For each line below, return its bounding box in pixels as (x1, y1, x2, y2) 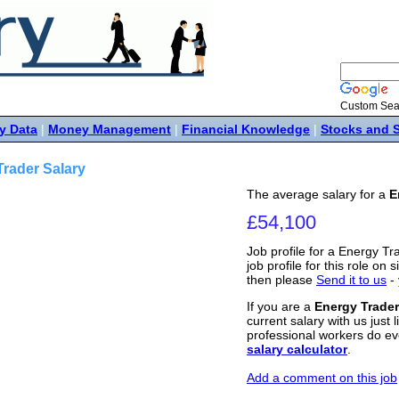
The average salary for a (247, 187, 389, 201)
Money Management (48, 122, 171, 136)
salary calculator (247, 342, 347, 357)
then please (247, 273, 316, 287)
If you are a (247, 299, 314, 314)
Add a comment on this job (247, 370, 397, 386)
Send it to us (316, 273, 387, 287)
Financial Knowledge (182, 122, 310, 136)
